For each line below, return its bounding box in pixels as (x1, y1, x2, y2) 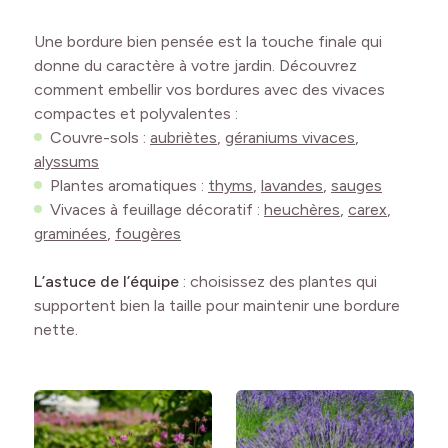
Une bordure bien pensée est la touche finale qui (34, 32, 382, 51)
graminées (34, 224, 107, 243)
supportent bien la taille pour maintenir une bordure (34, 296, 400, 315)
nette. (34, 320, 78, 339)
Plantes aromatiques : (50, 176, 208, 195)
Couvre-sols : (50, 128, 150, 147)
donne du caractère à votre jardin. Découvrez (34, 56, 357, 75)
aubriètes (150, 128, 217, 147)
